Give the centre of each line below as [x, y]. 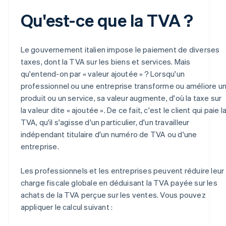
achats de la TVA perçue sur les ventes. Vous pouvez [113, 194]
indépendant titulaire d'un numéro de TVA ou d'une [109, 134]
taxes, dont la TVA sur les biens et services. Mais [105, 61]
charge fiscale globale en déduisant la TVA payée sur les [119, 182]
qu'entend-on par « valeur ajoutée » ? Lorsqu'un [102, 73]
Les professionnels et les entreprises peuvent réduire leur [122, 170]
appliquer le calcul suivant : [67, 207]
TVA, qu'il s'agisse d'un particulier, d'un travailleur [105, 122]
